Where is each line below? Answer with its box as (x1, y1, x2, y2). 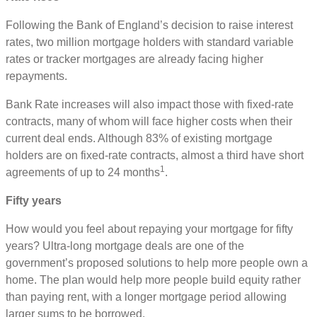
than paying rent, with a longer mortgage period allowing (6, 291, 287, 304)
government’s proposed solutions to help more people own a (6, 257, 308, 270)
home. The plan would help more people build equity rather (6, 274, 301, 287)
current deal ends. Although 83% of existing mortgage (6, 132, 272, 145)
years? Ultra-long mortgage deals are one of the (6, 240, 244, 253)
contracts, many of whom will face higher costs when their (6, 115, 292, 128)
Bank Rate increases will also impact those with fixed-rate (6, 98, 294, 111)
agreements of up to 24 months (6, 166, 160, 179)
